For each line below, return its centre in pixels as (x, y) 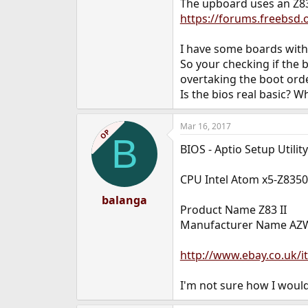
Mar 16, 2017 (205, 126)
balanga (125, 200)
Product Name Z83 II (233, 210)
